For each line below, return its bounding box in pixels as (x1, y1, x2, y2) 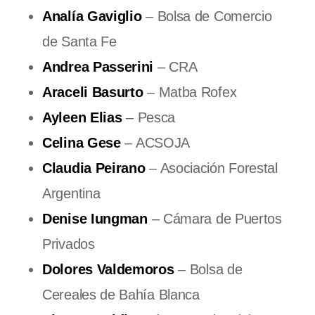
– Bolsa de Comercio (141, 8, 272, 24)
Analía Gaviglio (42, 8, 142, 24)
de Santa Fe (42, 33, 117, 49)
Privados (42, 236, 95, 252)
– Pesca (122, 109, 176, 125)
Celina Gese (42, 134, 121, 150)
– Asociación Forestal (145, 160, 278, 176)
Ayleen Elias (42, 109, 122, 125)
